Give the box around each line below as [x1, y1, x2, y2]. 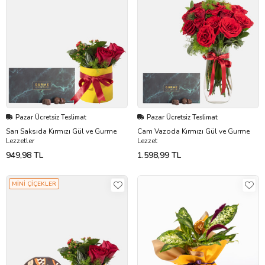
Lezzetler [6, 135, 34, 146]
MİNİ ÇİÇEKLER [12, 179, 56, 188]
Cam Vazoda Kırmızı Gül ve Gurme [137, 126, 250, 136]
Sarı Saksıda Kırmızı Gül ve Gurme [6, 126, 117, 136]
